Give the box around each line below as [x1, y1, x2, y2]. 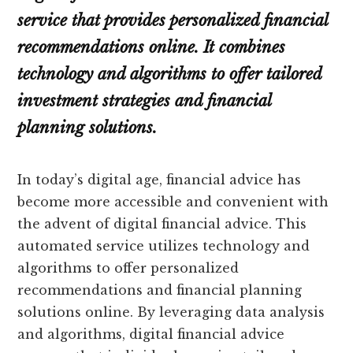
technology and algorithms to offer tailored [17, 65, 322, 84]
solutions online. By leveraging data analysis [17, 304, 325, 321]
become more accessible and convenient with [17, 194, 329, 210]
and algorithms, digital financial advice [17, 326, 285, 343]
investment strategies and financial [17, 91, 272, 111]
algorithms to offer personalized [17, 260, 240, 277]
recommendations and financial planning [17, 282, 303, 299]
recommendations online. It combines [17, 38, 286, 58]
